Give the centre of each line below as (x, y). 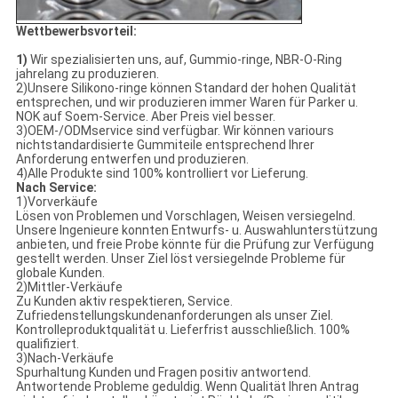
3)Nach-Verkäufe (64, 358)
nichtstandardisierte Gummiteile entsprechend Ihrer (165, 145)
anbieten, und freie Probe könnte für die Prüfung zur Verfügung (195, 245)
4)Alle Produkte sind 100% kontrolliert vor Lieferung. (162, 174)
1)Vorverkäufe (56, 202)
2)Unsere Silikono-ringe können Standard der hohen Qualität (186, 88)
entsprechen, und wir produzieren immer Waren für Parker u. (187, 103)
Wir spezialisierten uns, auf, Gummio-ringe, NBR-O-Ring (186, 60)
